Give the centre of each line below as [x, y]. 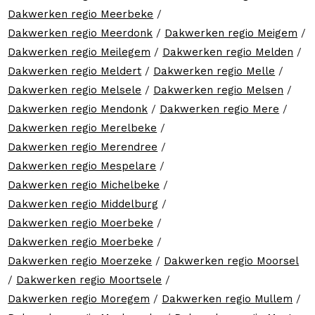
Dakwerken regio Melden [228, 52]
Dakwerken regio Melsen [219, 90]
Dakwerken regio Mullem [227, 298]
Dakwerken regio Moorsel [232, 261]
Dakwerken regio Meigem [231, 33]
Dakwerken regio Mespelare [82, 166]
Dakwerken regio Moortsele [89, 279]
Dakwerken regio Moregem [79, 298]
